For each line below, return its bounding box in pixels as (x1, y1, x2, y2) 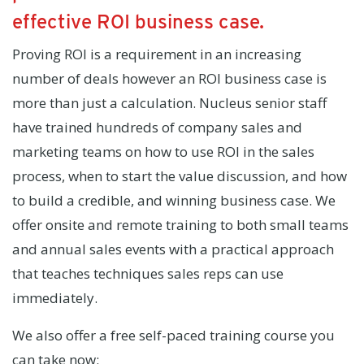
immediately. (12, 288, 97, 307)
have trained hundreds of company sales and (12, 118, 302, 136)
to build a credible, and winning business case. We (12, 191, 336, 210)
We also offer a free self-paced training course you (12, 326, 335, 344)
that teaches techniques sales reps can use (12, 264, 284, 283)
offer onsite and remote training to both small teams (12, 215, 349, 234)
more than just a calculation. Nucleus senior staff (12, 93, 327, 112)
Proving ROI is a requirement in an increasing (12, 45, 301, 63)
